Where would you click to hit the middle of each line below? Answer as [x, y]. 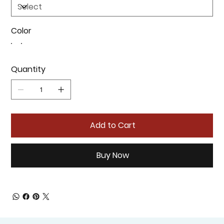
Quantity [28, 69]
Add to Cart [112, 125]
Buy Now [112, 155]
